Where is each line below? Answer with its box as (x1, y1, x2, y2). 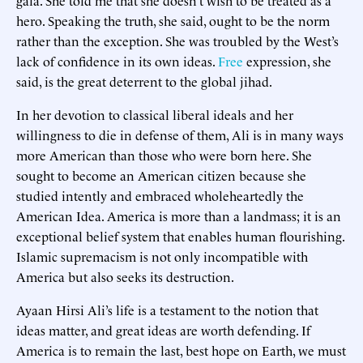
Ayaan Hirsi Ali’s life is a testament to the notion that (16, 300, 318, 318)
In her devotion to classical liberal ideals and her (16, 105, 293, 123)
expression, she (243, 51, 331, 70)
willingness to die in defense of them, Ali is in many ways (16, 125, 344, 143)
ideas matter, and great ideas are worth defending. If (16, 320, 310, 339)
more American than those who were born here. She (16, 145, 312, 164)
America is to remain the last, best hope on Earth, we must (16, 340, 346, 359)
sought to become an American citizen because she (16, 165, 306, 184)
